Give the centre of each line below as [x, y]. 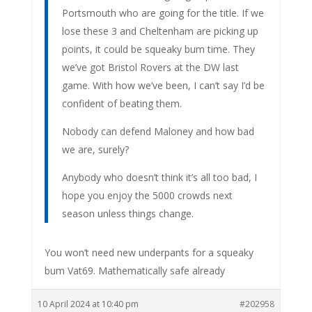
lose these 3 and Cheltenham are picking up [160, 31]
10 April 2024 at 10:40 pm [88, 304]
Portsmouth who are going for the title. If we [163, 13]
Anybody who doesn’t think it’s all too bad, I [159, 177]
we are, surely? [95, 149]
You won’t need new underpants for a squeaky [149, 252]
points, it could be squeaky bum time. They [158, 49]
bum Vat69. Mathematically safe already [134, 270]
